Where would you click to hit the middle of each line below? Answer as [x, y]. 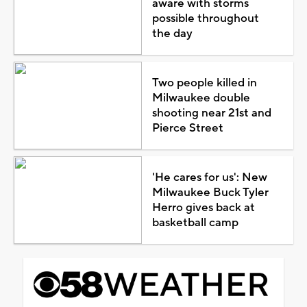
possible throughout [205, 18]
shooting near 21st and [211, 113]
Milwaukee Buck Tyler [210, 192]
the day [172, 33]
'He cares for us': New [209, 177]
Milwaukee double [201, 98]
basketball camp [195, 222]
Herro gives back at [203, 207]
